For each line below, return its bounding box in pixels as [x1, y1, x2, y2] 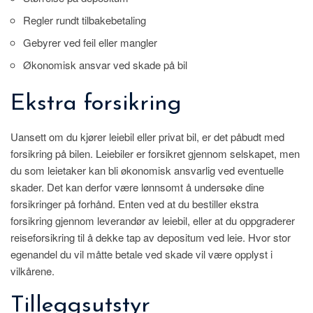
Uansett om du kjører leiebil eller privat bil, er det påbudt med [10, 129, 284, 145]
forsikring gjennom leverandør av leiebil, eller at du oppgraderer [10, 213, 295, 228]
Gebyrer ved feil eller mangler [23, 34, 157, 50]
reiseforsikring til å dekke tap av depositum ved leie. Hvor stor [10, 230, 291, 245]
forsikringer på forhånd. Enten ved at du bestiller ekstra [10, 196, 259, 212]
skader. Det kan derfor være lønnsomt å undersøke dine [10, 180, 264, 195]
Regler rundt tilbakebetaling [23, 12, 146, 27]
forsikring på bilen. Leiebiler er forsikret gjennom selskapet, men [10, 146, 300, 161]
